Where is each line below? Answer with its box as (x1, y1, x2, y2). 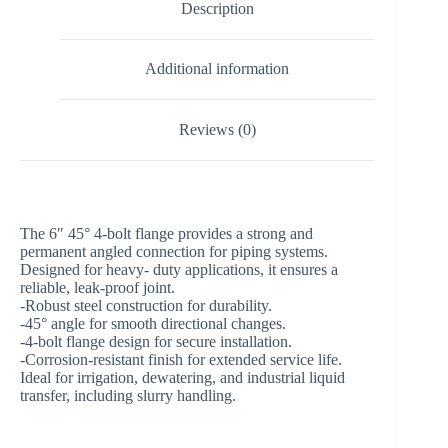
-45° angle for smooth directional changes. (20, 314, 286, 332)
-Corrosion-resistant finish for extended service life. (20, 350, 342, 368)
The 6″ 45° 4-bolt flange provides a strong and (20, 224, 313, 242)
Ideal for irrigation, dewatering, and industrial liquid (20, 368, 345, 386)
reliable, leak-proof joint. (20, 278, 175, 296)
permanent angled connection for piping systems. (20, 242, 328, 260)
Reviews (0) (178, 121, 256, 139)
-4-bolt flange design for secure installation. (20, 332, 292, 350)
